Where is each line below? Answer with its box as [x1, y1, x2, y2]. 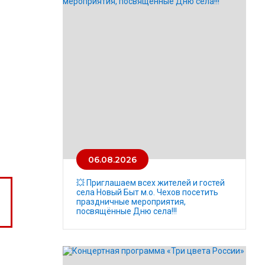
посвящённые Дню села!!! [76, 206, 177, 216]
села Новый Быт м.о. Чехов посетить [76, 188, 218, 198]
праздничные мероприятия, [76, 197, 186, 207]
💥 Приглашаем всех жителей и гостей [76, 178, 225, 188]
